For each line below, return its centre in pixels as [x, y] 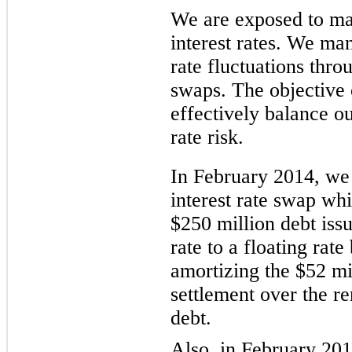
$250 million [223, 223]
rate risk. [207, 137]
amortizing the [233, 270]
